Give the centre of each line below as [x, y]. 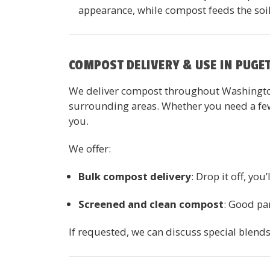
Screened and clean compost [151, 204]
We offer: [90, 148]
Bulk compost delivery [135, 176]
